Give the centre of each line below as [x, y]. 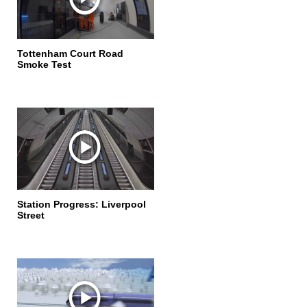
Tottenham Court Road [70, 53]
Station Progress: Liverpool [82, 204]
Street [31, 215]
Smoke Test [44, 64]
